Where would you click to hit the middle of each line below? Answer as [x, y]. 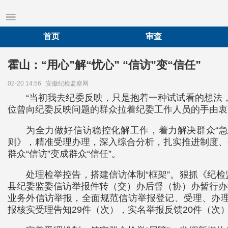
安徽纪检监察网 [69, 83]
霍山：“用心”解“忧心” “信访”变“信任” [104, 65]
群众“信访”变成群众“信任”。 [64, 154]
